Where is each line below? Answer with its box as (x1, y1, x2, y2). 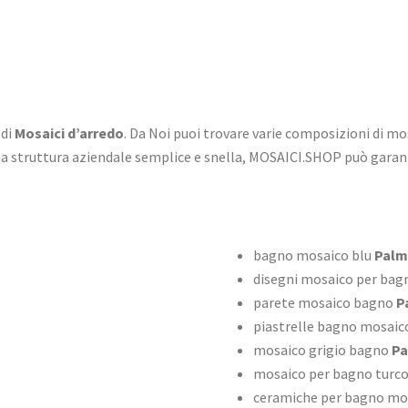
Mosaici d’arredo (15, 124, 124, 143)
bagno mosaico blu (252, 246, 372, 265)
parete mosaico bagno (252, 293, 393, 312)
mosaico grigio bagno (252, 341, 389, 360)
